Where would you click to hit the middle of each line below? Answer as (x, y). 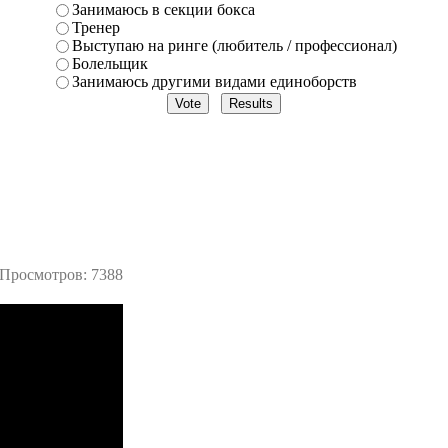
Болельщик (110, 63)
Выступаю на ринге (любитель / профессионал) (234, 45)
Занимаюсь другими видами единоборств (214, 81)
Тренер (96, 27)
